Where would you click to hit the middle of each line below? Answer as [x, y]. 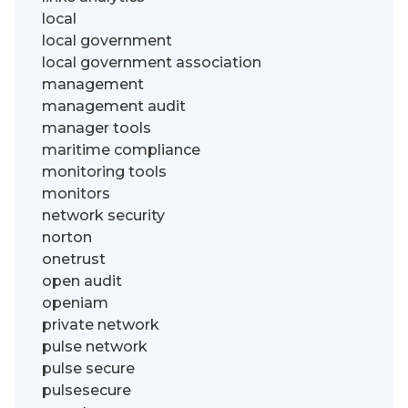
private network [101, 325]
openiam [75, 303]
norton [67, 238]
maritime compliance [121, 150]
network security [103, 216]
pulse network [95, 347]
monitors [76, 194]
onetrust [74, 260]
